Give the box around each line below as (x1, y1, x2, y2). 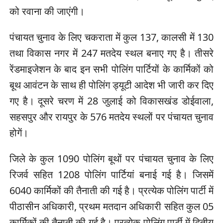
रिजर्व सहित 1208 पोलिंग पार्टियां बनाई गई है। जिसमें (9, 167, 214, 181)
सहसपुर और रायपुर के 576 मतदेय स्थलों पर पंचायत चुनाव (9, 110, 214, 123)
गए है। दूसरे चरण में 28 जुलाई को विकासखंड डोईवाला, (9, 94, 214, 108)
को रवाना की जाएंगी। (9, 4, 85, 18)
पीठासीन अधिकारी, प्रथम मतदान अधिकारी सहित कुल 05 (9, 199, 214, 213)
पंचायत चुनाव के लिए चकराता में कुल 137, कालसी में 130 (9, 30, 214, 44)
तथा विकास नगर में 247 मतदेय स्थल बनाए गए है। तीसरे (9, 46, 214, 60)
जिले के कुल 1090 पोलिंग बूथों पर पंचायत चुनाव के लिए (9, 151, 214, 165)
